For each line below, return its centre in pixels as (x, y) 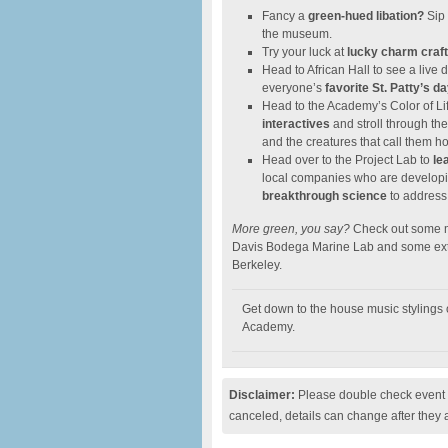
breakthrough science (324, 196)
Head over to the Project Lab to (346, 160)
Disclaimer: (262, 395)
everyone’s (292, 88)
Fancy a (285, 16)
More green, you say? (291, 229)
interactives (296, 124)
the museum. (297, 34)
